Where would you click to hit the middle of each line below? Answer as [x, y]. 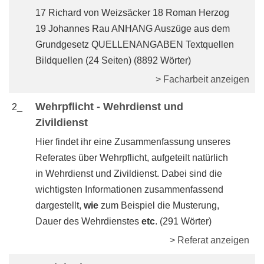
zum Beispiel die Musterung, [159, 205]
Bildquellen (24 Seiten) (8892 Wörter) [113, 60]
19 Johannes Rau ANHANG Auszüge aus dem [133, 29]
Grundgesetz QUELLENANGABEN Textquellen [135, 44]
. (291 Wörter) [183, 221]
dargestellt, [60, 205]
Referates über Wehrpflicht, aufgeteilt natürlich [132, 158]
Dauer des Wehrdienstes [88, 221]
